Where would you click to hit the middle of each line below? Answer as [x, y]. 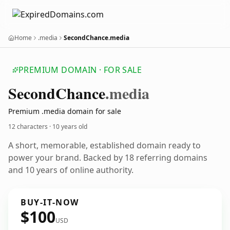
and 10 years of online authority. [71, 170]
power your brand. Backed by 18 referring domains [108, 158]
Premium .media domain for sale [65, 111]
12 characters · [30, 127]
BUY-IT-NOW [50, 202]
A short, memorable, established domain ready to [104, 145]
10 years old [70, 127]
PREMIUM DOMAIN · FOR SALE [80, 70]
